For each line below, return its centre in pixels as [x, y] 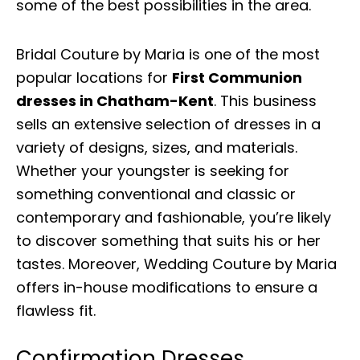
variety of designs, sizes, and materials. [157, 147]
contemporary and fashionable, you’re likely [174, 217]
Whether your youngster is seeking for [153, 170]
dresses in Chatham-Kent [115, 100]
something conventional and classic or [156, 194]
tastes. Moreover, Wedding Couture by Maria [176, 264]
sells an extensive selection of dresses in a [168, 124]
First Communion [237, 77]
